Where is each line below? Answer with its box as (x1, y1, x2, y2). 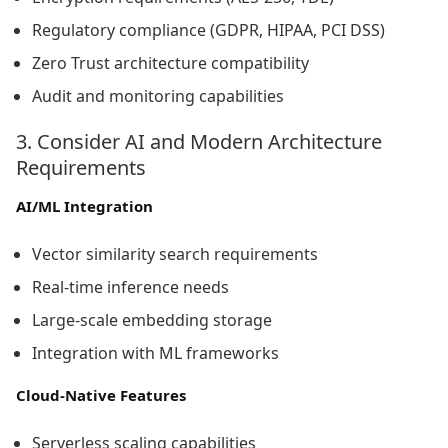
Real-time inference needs (32, 275, 229, 298)
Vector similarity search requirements (32, 242, 318, 265)
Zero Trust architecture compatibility (32, 51, 309, 74)
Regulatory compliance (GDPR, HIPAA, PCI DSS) (32, 18, 385, 41)
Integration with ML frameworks (32, 341, 279, 364)
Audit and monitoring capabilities (32, 84, 284, 107)
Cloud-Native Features (16, 384, 186, 405)
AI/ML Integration (16, 195, 153, 216)
